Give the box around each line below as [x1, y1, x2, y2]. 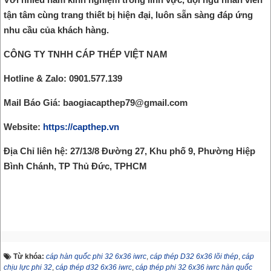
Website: [4, 121, 43, 132]
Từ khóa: [13, 252, 46, 261]
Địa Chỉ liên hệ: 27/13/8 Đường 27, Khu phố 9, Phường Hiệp [4, 145, 255, 156]
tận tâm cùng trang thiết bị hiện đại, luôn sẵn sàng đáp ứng [4, 9, 253, 20]
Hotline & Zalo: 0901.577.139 [4, 73, 122, 83]
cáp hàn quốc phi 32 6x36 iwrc [46, 252, 146, 261]
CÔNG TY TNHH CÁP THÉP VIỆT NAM [4, 48, 168, 59]
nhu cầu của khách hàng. [4, 24, 111, 35]
